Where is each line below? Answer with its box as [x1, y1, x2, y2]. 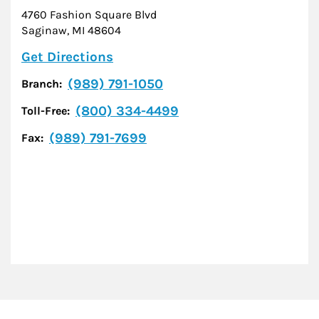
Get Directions [21, 48, 113, 65]
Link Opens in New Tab [113, 48, 256, 64]
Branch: [21, 76, 62, 90]
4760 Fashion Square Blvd [21, 7, 157, 21]
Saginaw [21, 23, 67, 37]
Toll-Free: [21, 103, 70, 117]
